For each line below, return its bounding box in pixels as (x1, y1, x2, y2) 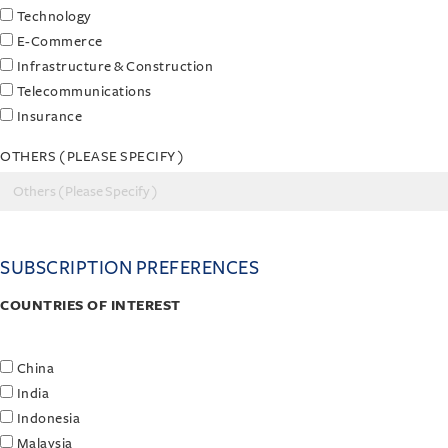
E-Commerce (16, 34, 103, 49)
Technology (16, 9, 92, 24)
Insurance (16, 109, 82, 124)
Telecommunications (16, 84, 152, 99)
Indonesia (16, 411, 80, 426)
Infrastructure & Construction (16, 59, 213, 74)
